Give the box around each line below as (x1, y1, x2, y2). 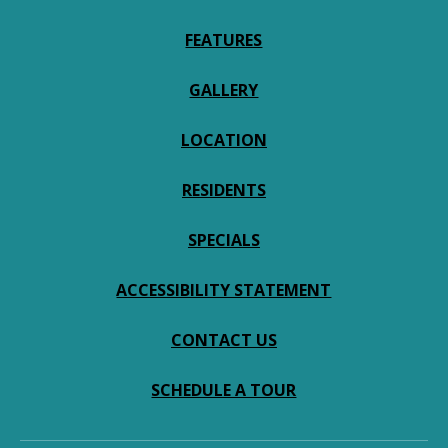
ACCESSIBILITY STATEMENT (116, 279, 332, 301)
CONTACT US (170, 329, 277, 351)
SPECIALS (187, 229, 260, 251)
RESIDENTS (181, 179, 266, 201)
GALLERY (189, 79, 259, 101)
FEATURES (185, 29, 263, 51)
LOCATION (180, 129, 267, 151)
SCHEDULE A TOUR (151, 379, 297, 401)
